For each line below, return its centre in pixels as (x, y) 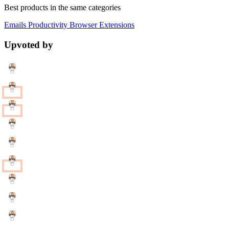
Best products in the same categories (62, 8)
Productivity (47, 25)
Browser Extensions (101, 25)
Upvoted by (29, 45)
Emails (15, 25)
